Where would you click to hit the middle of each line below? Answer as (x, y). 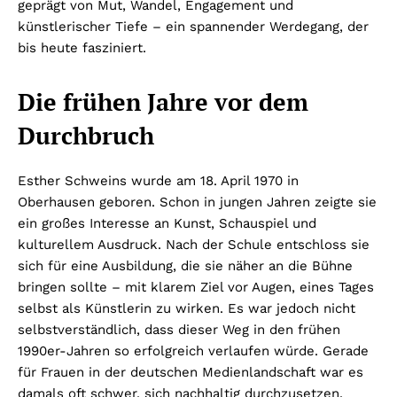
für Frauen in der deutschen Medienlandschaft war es (191, 373)
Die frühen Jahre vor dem (163, 102)
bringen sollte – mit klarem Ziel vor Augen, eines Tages (196, 288)
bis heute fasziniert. (82, 48)
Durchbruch (86, 136)
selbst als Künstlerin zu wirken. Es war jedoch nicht (187, 309)
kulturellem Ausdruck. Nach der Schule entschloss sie (194, 245)
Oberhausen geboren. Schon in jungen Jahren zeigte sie (197, 202)
